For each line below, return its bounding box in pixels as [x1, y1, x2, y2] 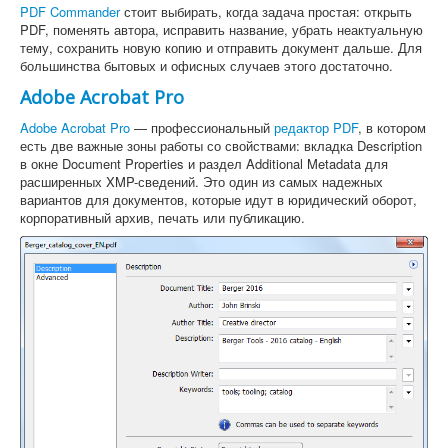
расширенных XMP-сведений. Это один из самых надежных [20, 172, 383, 192]
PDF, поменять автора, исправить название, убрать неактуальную [20, 20, 423, 40]
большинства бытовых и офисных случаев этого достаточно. [20, 56, 393, 76]
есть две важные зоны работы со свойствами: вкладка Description [20, 136, 422, 156]
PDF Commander [20, 2, 120, 22]
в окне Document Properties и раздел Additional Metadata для [20, 154, 388, 174]
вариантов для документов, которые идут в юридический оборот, [20, 190, 417, 210]
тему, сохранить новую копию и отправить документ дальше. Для [20, 38, 422, 58]
